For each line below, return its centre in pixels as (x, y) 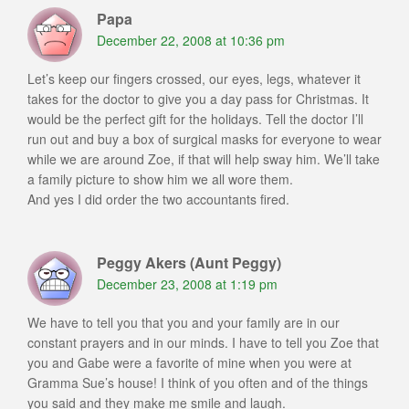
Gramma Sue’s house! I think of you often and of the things (198, 383)
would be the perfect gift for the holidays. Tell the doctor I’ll (195, 119)
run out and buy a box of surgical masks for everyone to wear (204, 139)
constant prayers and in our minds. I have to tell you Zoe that (203, 343)
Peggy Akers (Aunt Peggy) (189, 263)
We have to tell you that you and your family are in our (184, 323)
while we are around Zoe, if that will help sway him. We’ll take (204, 159)
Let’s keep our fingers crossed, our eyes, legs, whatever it (194, 79)
